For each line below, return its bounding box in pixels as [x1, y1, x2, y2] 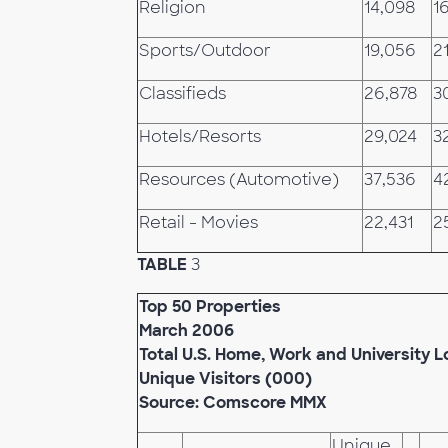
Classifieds [139, 83, 226, 104]
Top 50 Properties [139, 296, 281, 317]
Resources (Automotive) [139, 169, 339, 190]
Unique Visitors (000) [139, 368, 312, 389]
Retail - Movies [139, 212, 258, 233]
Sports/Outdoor [139, 40, 271, 61]
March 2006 [139, 320, 234, 341]
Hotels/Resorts [139, 126, 261, 147]
